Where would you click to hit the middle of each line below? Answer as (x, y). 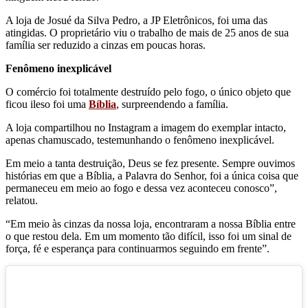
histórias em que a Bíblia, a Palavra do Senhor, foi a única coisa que (152, 175)
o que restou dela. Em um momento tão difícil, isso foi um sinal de (148, 236)
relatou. (22, 200)
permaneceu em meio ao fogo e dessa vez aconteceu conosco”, (141, 188)
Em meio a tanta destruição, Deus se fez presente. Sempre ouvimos (150, 163)
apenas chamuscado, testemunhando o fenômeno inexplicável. (140, 140)
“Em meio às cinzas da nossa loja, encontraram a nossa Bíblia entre (151, 223)
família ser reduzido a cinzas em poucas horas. (107, 45)
